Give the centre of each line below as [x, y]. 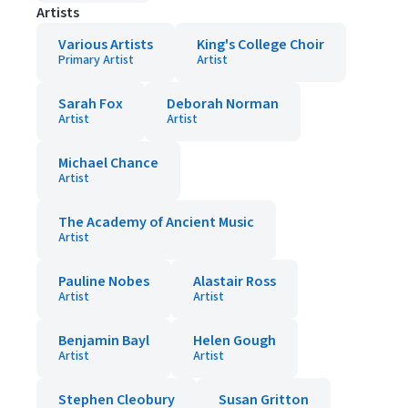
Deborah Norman [223, 104]
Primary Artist [96, 60]
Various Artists [106, 45]
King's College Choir [260, 45]
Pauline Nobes [104, 281]
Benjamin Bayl [104, 341]
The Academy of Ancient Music [156, 222]
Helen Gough [235, 341]
